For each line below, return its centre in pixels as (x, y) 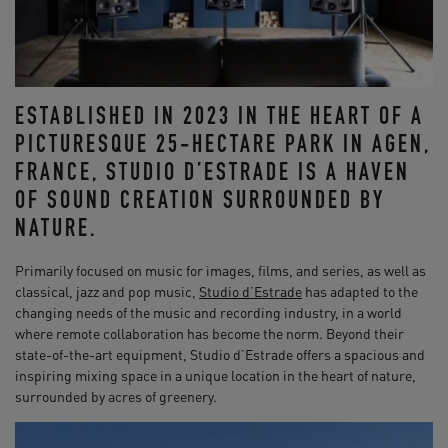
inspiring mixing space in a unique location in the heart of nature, (215, 374)
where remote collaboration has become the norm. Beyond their (209, 332)
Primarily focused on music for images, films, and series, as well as (220, 269)
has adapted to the (360, 290)
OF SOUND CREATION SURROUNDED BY (200, 202)
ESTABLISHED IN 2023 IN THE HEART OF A (219, 118)
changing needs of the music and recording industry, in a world (208, 311)
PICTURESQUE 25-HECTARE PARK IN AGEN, (223, 146)
